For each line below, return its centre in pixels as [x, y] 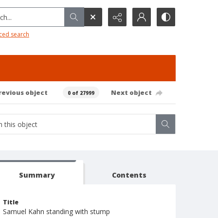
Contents [129, 175]
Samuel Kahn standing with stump [56, 211]
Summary [37, 175]
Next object [131, 92]
